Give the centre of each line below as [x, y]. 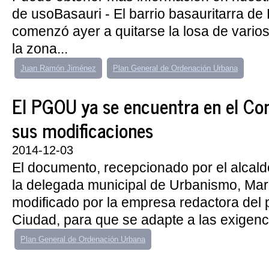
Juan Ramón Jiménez [58, 68]
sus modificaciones [83, 130]
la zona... [40, 49]
